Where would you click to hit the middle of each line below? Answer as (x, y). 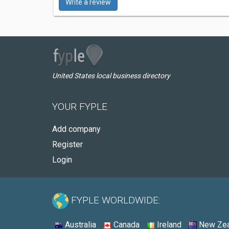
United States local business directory (111, 76)
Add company (76, 129)
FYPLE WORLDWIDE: (114, 200)
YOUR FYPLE (80, 107)
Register (67, 144)
